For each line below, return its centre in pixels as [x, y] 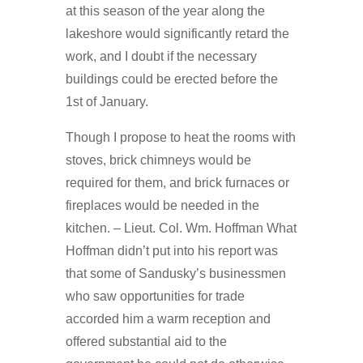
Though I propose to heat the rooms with [180, 137]
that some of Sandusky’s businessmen [175, 273]
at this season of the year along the [165, 11]
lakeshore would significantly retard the [177, 33]
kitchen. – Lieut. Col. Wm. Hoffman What [181, 228]
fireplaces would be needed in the [162, 205]
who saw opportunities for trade [155, 296]
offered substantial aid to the [146, 341]
